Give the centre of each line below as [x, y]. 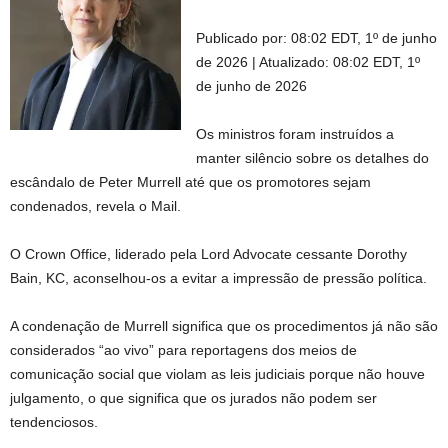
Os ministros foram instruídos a [295, 134]
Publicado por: [242, 38]
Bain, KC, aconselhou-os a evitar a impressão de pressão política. [218, 278]
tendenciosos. [54, 422]
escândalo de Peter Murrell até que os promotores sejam [190, 182]
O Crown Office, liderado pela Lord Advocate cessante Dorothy [208, 254]
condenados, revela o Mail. [95, 206]
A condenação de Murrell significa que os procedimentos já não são [224, 326]
